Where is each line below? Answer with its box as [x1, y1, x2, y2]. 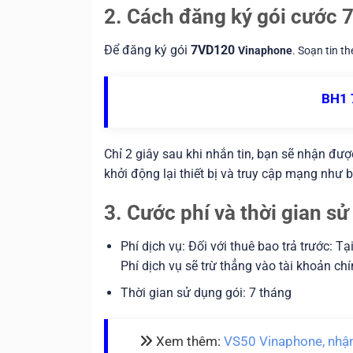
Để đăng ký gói [104, 42, 191, 58]
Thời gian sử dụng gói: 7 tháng [120, 285, 292, 301]
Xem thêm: [153, 333, 224, 350]
